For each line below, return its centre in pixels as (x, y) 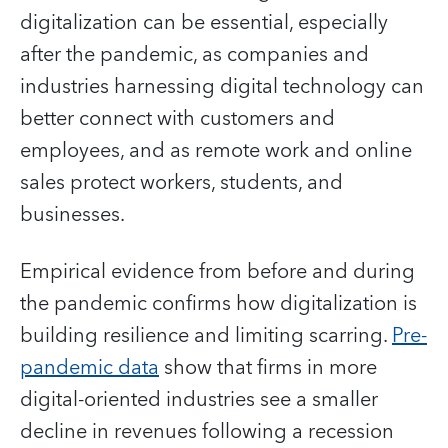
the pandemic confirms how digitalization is (218, 303)
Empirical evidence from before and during (217, 271)
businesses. (72, 214)
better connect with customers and (177, 118)
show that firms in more (268, 367)
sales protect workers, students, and (181, 182)
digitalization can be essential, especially (204, 22)
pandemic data (89, 367)
